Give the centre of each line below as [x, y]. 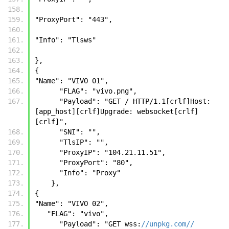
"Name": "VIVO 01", [72, 81]
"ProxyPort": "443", [76, 19]
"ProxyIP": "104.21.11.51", [112, 152]
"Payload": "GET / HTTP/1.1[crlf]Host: [47, 101]
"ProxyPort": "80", [96, 162]
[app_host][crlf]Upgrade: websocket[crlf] [117, 111]
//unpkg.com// [168, 224]
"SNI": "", [80, 132]
